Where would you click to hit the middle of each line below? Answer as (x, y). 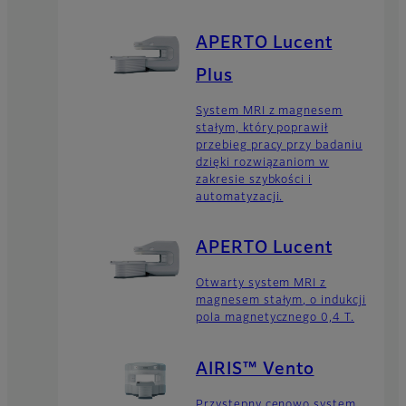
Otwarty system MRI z (261, 284)
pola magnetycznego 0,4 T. (275, 319)
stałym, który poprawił (262, 128)
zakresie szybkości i (254, 180)
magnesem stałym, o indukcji (281, 301)
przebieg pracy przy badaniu (279, 145)
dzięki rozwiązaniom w (263, 163)
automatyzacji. (240, 197)
